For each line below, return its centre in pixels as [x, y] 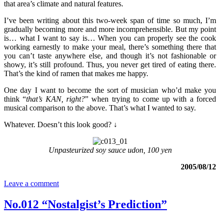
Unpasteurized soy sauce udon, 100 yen [110, 150]
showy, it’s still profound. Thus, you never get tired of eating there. [110, 65]
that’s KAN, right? [56, 99]
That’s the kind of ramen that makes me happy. [76, 74]
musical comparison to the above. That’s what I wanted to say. [100, 108]
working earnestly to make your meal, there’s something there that [110, 47]
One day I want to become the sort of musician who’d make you [110, 90]
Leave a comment [31, 184]
